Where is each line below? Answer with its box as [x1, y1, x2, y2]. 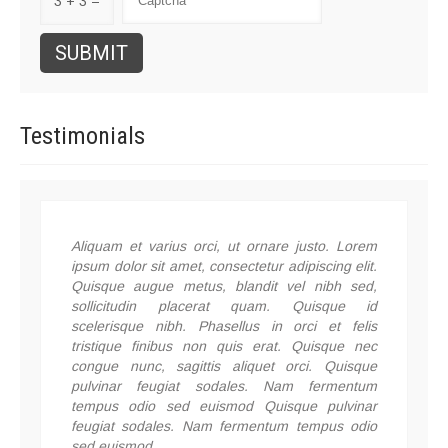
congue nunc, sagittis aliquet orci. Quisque [71, 358, 377, 375]
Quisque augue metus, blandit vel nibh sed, [71, 278, 377, 295]
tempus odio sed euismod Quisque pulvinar [71, 398, 377, 415]
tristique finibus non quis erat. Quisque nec [71, 338, 377, 355]
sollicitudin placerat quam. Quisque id [71, 298, 377, 315]
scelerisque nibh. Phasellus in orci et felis [71, 318, 377, 335]
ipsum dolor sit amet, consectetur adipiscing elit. [71, 258, 377, 275]
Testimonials [20, 122, 145, 151]
